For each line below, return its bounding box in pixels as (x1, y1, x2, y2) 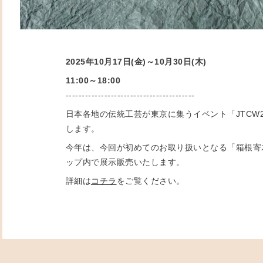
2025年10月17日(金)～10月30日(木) (65, 56, 207, 66)
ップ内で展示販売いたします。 (65, 157, 185, 167)
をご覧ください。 (116, 176, 185, 186)
